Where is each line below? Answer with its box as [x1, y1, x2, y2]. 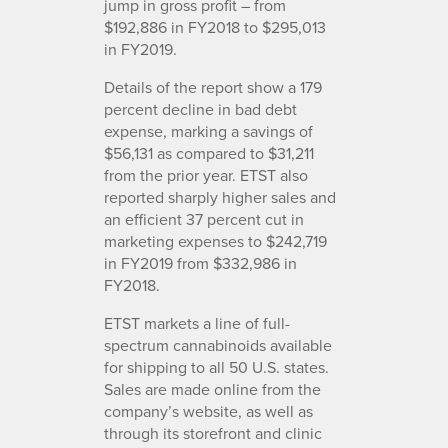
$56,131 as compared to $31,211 [104, 141, 314, 164]
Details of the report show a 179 [104, 75, 322, 98]
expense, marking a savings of [104, 119, 313, 142]
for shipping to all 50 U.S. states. [104, 355, 329, 378]
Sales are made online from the [104, 377, 321, 400]
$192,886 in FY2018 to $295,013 [104, 15, 326, 38]
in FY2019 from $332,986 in [104, 251, 297, 274]
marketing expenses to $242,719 [104, 229, 327, 252]
